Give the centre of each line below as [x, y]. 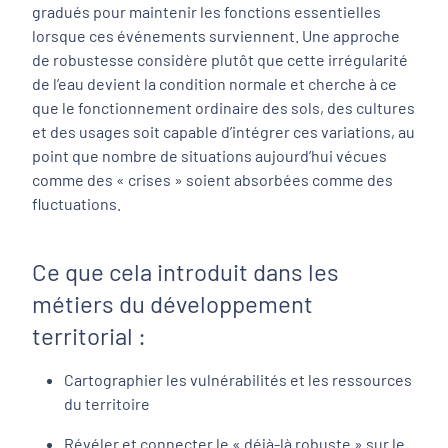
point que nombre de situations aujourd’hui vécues [209, 155]
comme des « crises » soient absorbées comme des [212, 179]
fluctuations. [78, 203]
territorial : [89, 335]
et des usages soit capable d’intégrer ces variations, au [223, 131]
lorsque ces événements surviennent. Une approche [216, 35]
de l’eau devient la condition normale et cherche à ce [214, 83]
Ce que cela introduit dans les [185, 271]
